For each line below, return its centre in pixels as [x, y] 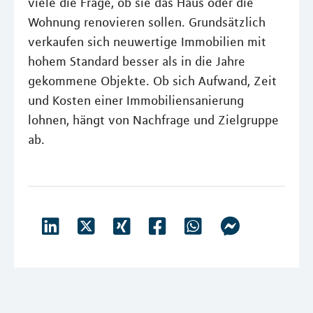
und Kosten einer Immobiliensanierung [136, 101]
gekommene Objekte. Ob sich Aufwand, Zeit [152, 81]
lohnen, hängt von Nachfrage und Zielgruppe [153, 120]
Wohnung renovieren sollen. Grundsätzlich [147, 22]
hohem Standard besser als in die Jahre [137, 61]
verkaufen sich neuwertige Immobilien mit [147, 42]
